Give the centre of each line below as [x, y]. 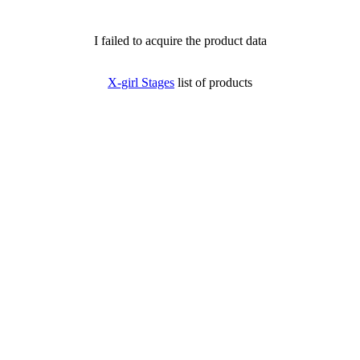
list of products [213, 82]
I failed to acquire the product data [180, 41]
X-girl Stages [141, 82]
